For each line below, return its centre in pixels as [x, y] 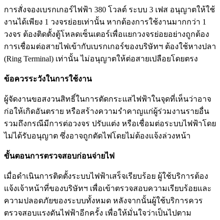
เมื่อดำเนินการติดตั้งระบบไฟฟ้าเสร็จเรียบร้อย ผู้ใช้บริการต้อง [106, 176]
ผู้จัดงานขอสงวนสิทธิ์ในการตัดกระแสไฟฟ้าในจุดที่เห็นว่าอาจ [108, 99]
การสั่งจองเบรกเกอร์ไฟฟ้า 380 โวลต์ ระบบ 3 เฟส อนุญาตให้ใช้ [110, 10]
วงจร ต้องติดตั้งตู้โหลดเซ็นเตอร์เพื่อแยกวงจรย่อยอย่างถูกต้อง [107, 34]
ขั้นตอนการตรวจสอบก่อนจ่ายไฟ [59, 156]
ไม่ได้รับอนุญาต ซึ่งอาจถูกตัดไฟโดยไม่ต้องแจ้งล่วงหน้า [97, 136]
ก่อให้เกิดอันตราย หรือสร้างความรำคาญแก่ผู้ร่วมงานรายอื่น [107, 111]
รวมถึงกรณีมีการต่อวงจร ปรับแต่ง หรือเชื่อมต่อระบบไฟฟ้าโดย [110, 124]
